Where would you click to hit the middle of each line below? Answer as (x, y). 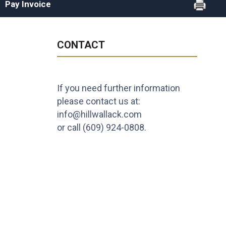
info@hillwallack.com (100, 114)
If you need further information (119, 88)
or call (70, 127)
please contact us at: (99, 101)
